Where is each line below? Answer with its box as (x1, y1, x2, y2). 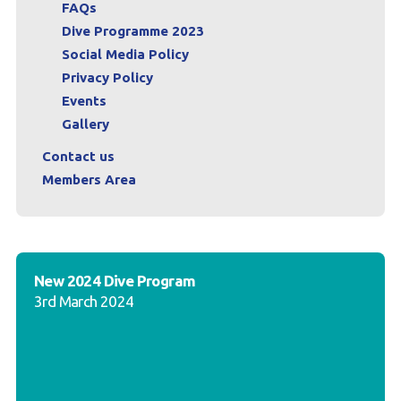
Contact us (41, 149, 115, 165)
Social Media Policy (61, 47, 189, 63)
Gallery (61, 116, 109, 132)
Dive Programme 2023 (61, 23, 204, 39)
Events (61, 93, 107, 109)
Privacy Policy (61, 70, 153, 86)
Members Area (41, 172, 136, 188)
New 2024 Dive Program (33, 272, 196, 290)
